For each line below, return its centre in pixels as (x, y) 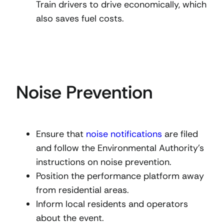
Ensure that (61, 134)
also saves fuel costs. (80, 19)
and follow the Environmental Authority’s (120, 148)
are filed (180, 134)
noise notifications (124, 134)
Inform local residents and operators (112, 204)
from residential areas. (82, 190)
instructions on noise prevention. (104, 162)
